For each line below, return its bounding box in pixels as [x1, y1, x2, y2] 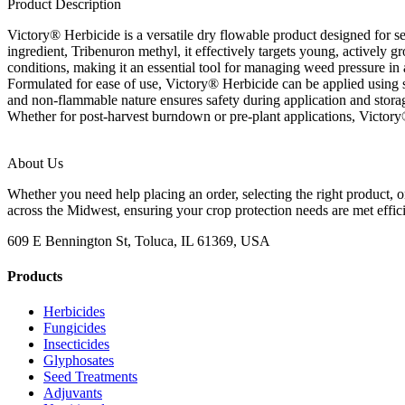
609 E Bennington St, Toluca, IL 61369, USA [7, 232, 270, 249]
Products [7, 268, 62, 285]
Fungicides [43, 320, 106, 336]
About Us [7, 155, 63, 171]
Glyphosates [43, 353, 114, 369]
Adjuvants [43, 385, 102, 401]
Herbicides [43, 304, 105, 320]
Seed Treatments [43, 369, 137, 385]
